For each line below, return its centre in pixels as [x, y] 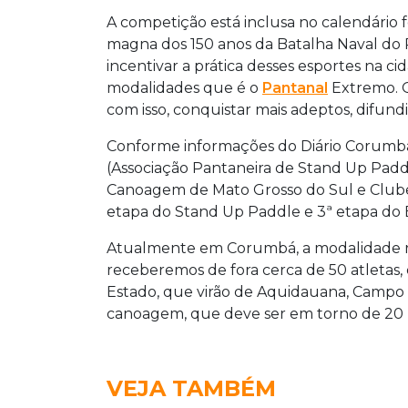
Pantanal [295, 87]
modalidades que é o [184, 87]
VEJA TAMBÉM [191, 388]
